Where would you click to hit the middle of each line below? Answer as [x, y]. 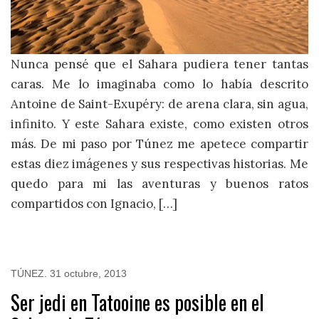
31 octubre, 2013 [88, 273]
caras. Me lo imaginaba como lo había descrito [159, 84]
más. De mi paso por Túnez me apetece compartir [159, 144]
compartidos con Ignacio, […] [94, 204]
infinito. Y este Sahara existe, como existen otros [159, 124]
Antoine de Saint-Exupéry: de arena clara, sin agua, [159, 104]
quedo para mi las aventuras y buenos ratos [159, 184]
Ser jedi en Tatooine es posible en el [137, 302]
